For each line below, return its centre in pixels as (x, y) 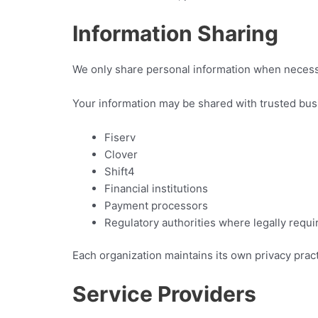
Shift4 (120, 171)
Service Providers (164, 294)
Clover (121, 154)
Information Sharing (175, 33)
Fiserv (120, 137)
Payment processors (156, 205)
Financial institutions (156, 188)
